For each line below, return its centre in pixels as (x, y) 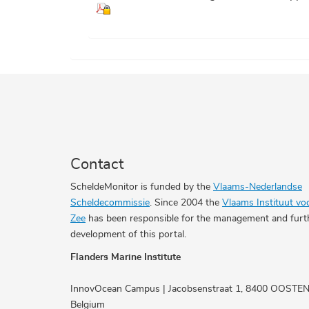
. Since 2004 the (186, 202)
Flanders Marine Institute (126, 257)
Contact (97, 164)
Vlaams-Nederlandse (258, 187)
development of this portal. (128, 234)
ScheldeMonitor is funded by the (142, 187)
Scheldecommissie (110, 202)
